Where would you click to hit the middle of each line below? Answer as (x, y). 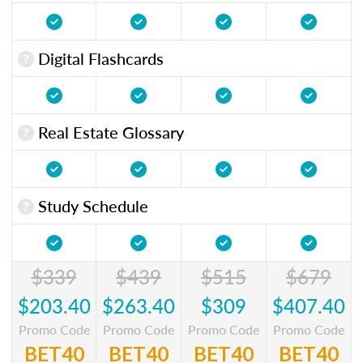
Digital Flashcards (99, 58)
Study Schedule (91, 205)
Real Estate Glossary (109, 132)
